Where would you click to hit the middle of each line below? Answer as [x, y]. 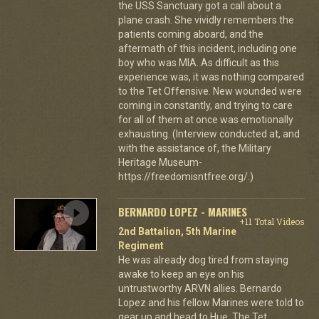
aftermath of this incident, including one [207, 48]
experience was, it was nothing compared [211, 77]
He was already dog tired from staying [203, 260]
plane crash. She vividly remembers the [206, 20]
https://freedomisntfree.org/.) [185, 176]
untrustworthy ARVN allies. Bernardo [200, 288]
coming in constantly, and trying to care [205, 105]
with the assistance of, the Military [194, 148]
